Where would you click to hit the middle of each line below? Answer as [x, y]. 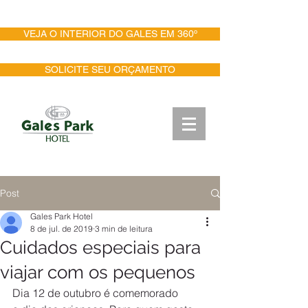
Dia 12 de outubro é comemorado [97, 293]
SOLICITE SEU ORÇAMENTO [110, 69]
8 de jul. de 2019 [62, 229]
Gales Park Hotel [62, 216]
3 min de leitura [124, 229]
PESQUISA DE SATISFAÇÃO [110, 10]
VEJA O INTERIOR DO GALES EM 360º [110, 34]
